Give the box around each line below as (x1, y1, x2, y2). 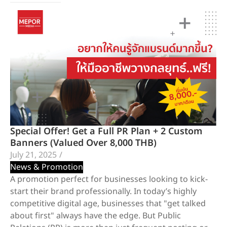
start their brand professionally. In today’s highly (10, 185, 197, 198)
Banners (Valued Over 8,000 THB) (10, 136, 157, 150)
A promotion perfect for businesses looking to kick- (10, 173, 208, 185)
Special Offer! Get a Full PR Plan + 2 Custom (10, 124, 202, 138)
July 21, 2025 (10, 148, 57, 161)
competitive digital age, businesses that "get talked (10, 197, 206, 210)
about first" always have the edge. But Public (10, 209, 181, 222)
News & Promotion (10, 161, 83, 173)
